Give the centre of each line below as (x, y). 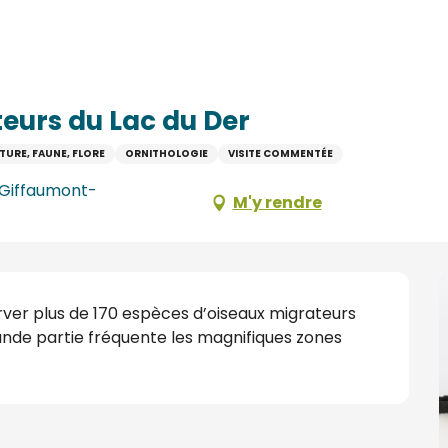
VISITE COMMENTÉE (280, 153)
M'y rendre (277, 202)
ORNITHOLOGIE (166, 153)
